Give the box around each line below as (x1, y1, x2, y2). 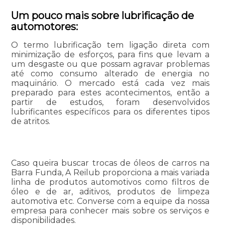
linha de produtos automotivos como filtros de (11, 177, 210, 187)
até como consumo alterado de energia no (11, 69, 210, 79)
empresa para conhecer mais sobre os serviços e (11, 206, 210, 216)
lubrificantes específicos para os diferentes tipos (11, 107, 210, 117)
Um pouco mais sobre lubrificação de (11, 10, 194, 22)
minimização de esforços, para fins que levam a (11, 50, 210, 60)
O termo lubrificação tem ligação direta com (11, 40, 210, 50)
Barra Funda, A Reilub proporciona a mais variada (11, 168, 210, 178)
